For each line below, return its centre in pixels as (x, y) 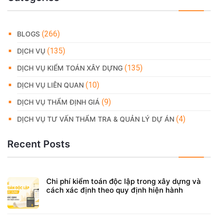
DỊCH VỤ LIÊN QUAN (50, 85)
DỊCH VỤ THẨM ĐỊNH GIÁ (58, 102)
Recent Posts (39, 144)
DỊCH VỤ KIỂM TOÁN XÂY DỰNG (70, 68)
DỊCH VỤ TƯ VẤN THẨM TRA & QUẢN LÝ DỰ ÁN (96, 119)
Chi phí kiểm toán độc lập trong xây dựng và (124, 181)
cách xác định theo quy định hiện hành (115, 190)
